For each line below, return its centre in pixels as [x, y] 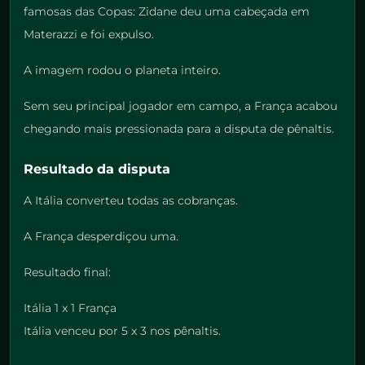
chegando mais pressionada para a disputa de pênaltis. [179, 129]
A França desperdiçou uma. [101, 237]
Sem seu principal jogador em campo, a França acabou [180, 106]
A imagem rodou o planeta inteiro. [122, 70]
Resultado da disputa [97, 169]
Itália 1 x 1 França [70, 308]
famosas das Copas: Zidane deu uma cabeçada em [167, 12]
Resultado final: [67, 273]
